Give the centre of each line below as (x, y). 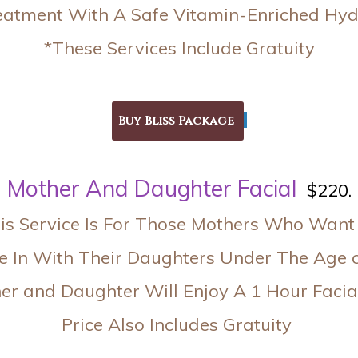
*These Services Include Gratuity (179, 48)
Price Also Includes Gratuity (179, 325)
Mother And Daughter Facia (149, 189)
